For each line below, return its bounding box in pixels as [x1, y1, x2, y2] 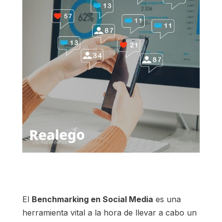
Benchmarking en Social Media [31, 194, 153, 204]
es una [153, 194, 181, 204]
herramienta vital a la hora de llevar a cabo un [22, 207, 197, 218]
